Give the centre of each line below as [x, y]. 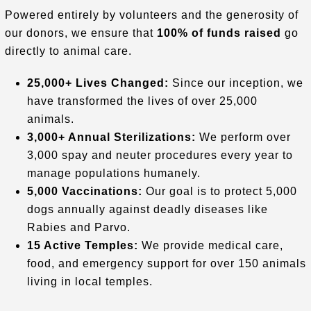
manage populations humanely [112, 173]
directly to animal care [66, 51]
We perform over [243, 137]
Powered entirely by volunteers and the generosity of [151, 15]
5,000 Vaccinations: [84, 191]
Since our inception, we [236, 83]
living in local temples [88, 281]
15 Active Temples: [82, 245]
